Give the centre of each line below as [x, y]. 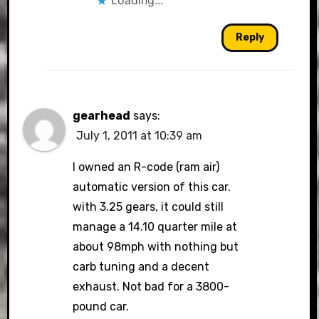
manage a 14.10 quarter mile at [155, 227]
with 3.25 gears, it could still [148, 207]
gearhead [102, 116]
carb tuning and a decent [141, 267]
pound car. [101, 307]
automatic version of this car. [152, 187]
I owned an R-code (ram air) [146, 167]
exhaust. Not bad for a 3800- [151, 287]
